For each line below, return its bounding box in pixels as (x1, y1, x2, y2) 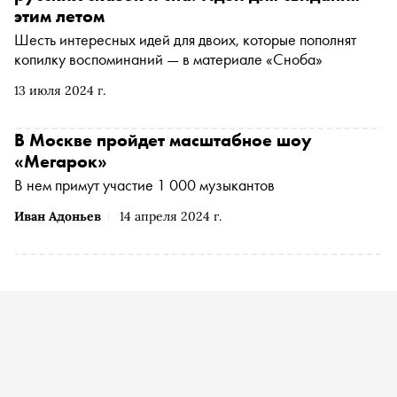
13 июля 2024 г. (14, 82, 105, 98)
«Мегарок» (14, 150, 107, 173)
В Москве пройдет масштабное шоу (14, 128, 312, 152)
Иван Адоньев (14, 208, 101, 224)
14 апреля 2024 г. (120, 208, 222, 224)
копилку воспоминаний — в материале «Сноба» (14, 49, 323, 69)
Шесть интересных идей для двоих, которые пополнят (14, 29, 356, 50)
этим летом (14, 4, 105, 27)
